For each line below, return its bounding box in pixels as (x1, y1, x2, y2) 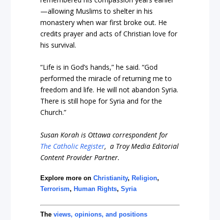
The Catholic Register (40, 141, 105, 151)
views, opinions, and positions (54, 210, 148, 218)
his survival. (40, 40, 77, 50)
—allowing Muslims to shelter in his (40, 6, 153, 16)
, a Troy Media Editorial (105, 141, 179, 151)
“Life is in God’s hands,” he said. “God (40, 62, 158, 72)
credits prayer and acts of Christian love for (40, 28, 178, 38)
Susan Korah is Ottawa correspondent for (40, 130, 168, 139)
